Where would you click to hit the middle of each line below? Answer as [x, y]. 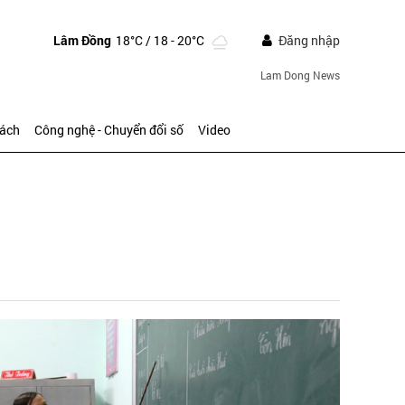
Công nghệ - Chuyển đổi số [109, 130]
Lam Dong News [300, 75]
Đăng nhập [309, 40]
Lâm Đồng [82, 40]
